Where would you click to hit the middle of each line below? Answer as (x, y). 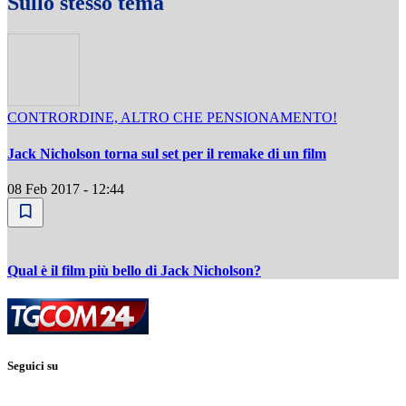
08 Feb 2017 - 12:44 (66, 188)
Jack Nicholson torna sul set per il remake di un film (167, 153)
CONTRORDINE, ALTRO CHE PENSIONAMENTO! (172, 118)
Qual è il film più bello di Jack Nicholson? (134, 271)
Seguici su (33, 365)
